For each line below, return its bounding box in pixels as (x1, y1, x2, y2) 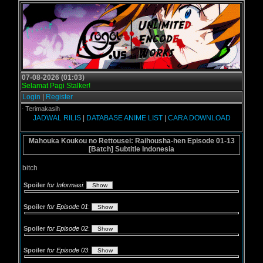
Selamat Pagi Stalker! (22, 82, 90, 90)
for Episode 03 (47, 247, 88, 254)
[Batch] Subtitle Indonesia (89, 145, 174, 153)
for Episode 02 (47, 225, 88, 232)
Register (46, 93, 73, 101)
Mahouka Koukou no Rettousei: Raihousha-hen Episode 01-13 (28, 137, 235, 145)
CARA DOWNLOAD (167, 114, 231, 122)
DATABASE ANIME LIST (86, 114, 163, 122)
